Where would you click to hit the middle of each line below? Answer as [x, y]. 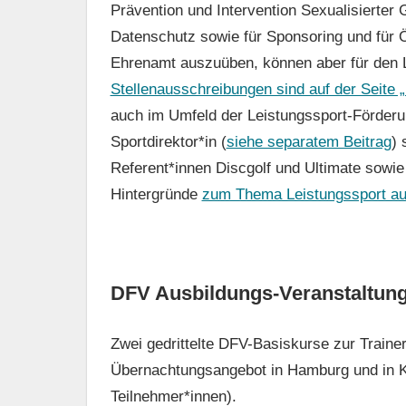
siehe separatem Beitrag [309, 142]
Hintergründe [156, 195]
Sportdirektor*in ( [168, 142]
